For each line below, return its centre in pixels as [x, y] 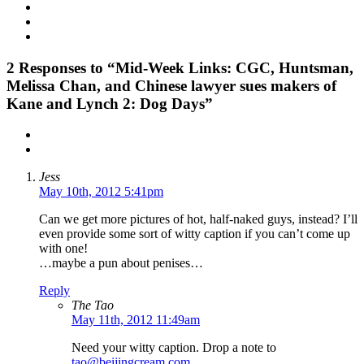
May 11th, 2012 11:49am [136, 320]
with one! [63, 249]
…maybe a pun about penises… [121, 263]
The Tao [93, 305]
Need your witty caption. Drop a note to [174, 348]
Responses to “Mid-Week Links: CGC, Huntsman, [184, 67]
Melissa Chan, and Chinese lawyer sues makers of [171, 85]
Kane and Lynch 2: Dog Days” [110, 103]
